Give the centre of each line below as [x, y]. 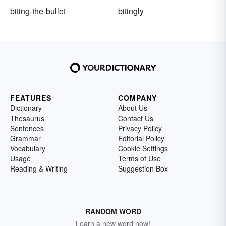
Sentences [27, 128]
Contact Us [136, 118]
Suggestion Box [143, 168]
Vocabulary [28, 148]
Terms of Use [139, 158]
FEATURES [31, 98]
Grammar [25, 138]
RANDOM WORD [113, 211]
